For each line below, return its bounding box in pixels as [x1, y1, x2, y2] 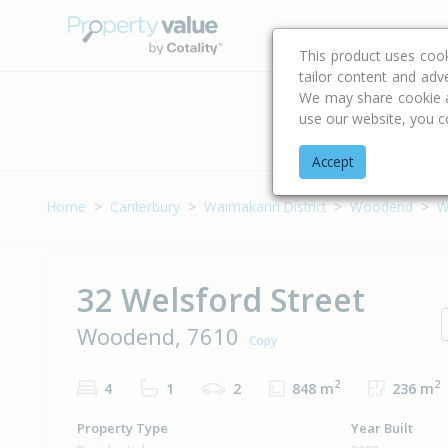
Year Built [350, 419, 413, 438]
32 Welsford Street [77, 277, 365, 321]
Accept [312, 152, 353, 171]
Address [387, 120, 435, 138]
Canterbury [110, 197, 180, 216]
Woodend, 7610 [77, 320, 239, 351]
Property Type [77, 419, 168, 438]
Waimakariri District [204, 197, 326, 216]
